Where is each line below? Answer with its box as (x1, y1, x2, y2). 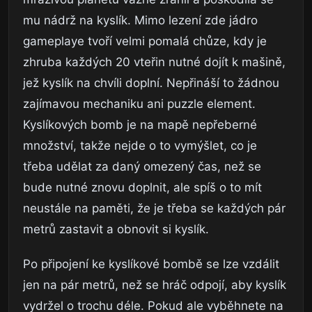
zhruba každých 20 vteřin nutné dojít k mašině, (23, 54, 286, 69)
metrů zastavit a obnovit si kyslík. (23, 221, 209, 236)
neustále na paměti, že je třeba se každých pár (23, 201, 286, 215)
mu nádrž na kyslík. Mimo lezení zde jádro (23, 13, 258, 27)
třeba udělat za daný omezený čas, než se (23, 159, 261, 173)
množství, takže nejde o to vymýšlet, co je (23, 138, 257, 153)
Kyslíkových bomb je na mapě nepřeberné (23, 117, 257, 132)
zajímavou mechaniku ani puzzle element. (23, 96, 256, 111)
